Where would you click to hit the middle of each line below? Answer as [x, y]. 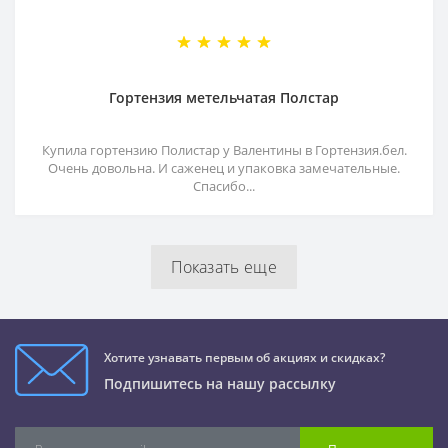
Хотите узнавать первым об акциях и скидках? [244, 358]
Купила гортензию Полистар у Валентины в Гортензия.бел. [224, 150]
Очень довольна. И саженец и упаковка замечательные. [224, 168]
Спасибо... [224, 186]
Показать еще [224, 267]
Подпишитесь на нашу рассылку [220, 384]
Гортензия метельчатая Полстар [224, 98]
